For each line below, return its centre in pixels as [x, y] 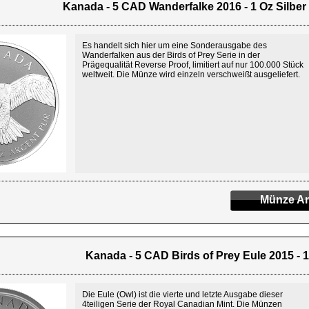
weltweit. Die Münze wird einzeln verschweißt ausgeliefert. [191, 74]
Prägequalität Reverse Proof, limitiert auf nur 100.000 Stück [193, 65]
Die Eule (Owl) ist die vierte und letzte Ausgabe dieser [182, 295]
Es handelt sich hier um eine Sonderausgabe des [175, 46]
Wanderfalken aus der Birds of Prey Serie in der [171, 55]
